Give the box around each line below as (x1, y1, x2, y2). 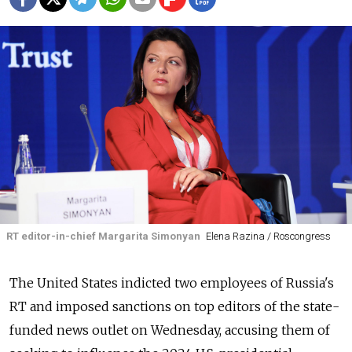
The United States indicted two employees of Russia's (9, 275, 334, 291)
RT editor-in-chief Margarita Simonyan (6, 229, 200, 242)
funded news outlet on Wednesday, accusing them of (9, 322, 330, 339)
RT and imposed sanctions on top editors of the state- (9, 299, 339, 315)
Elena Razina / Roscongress (205, 229, 331, 242)
